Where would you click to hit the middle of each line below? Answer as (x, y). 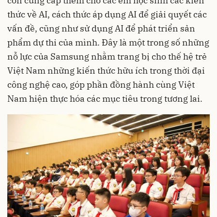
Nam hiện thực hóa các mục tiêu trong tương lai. (105, 99)
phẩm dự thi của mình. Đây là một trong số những (108, 43)
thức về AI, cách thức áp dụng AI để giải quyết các (107, 15)
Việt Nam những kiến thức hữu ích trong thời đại (106, 71)
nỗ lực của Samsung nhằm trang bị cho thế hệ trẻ (107, 57)
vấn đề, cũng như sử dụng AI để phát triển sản (101, 29)
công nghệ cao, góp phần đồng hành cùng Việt (101, 85)
